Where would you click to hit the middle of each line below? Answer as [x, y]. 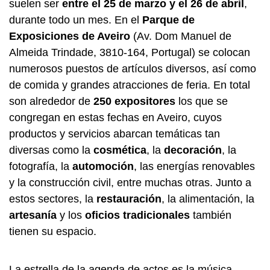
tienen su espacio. [53, 232]
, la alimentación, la [208, 199]
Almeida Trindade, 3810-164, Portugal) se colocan [130, 53]
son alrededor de [51, 102]
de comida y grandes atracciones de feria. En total [130, 85]
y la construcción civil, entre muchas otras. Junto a [130, 183]
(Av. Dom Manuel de [181, 36]
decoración [193, 150]
